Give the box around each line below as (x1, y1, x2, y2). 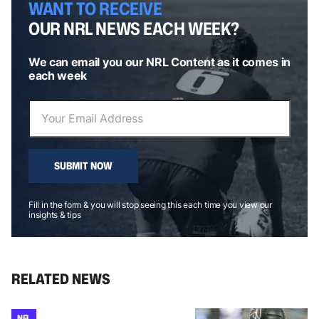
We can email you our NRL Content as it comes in (28, 54, 291, 69)
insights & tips (28, 209, 81, 220)
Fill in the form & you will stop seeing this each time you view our (28, 199, 272, 210)
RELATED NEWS (11, 268, 110, 288)
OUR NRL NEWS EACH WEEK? (28, 16, 239, 41)
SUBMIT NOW (54, 158, 113, 172)
